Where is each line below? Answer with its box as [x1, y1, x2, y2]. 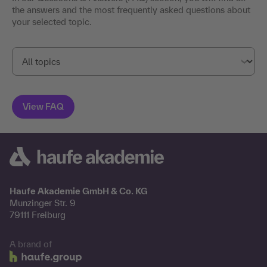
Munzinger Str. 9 [10, 198, 76, 209]
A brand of [10, 239, 52, 250]
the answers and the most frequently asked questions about [12, 5, 250, 15]
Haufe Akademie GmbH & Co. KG [10, 186, 148, 197]
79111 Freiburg [10, 210, 66, 221]
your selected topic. [12, 17, 92, 27]
